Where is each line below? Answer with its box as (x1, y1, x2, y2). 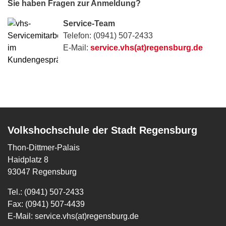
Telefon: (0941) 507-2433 (63, 31, 153, 40)
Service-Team (63, 19, 115, 28)
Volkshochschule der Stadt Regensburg (8, 125, 197, 136)
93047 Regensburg (8, 167, 77, 176)
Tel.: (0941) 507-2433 (8, 188, 84, 196)
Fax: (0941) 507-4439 (8, 200, 87, 208)
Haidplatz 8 (8, 155, 50, 164)
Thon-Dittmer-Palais (8, 143, 82, 152)
